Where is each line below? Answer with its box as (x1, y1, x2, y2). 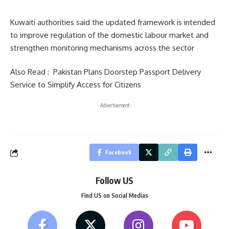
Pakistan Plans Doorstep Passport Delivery (53, 67, 201, 77)
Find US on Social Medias (81, 192, 148, 199)
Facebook (105, 149, 131, 155)
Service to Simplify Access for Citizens (10, 80, 141, 89)
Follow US (96, 175, 133, 186)
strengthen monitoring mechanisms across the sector (10, 42, 194, 53)
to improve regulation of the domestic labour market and (10, 30, 209, 40)
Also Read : (10, 67, 53, 77)
